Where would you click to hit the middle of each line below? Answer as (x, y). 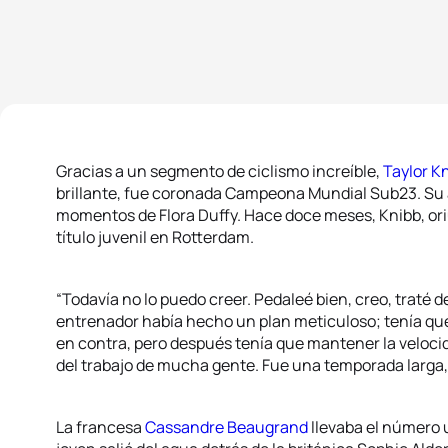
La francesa (100, 427)
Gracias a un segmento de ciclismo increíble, (219, 171)
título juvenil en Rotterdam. (155, 237)
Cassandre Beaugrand (226, 427)
